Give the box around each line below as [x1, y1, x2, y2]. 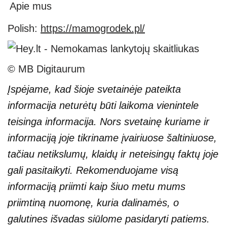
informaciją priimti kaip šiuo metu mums [8, 181, 185, 192]
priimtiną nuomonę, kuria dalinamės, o [8, 197, 179, 208]
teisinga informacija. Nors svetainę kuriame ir [8, 116, 209, 127]
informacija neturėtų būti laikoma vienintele [8, 100, 199, 111]
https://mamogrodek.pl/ [41, 23, 145, 34]
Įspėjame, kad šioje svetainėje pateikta [8, 84, 181, 95]
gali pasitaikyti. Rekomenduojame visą [8, 165, 178, 176]
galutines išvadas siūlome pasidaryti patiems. [8, 213, 210, 224]
